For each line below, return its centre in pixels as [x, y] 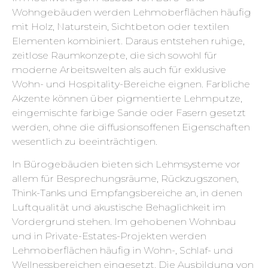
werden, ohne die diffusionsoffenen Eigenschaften [131, 127]
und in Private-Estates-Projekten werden [109, 236]
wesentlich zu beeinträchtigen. [85, 141]
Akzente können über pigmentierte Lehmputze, [127, 98]
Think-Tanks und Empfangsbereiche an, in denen [127, 193]
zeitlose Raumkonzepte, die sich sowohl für [115, 55]
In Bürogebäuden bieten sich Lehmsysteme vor [126, 165]
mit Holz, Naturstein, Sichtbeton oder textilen [121, 27]
